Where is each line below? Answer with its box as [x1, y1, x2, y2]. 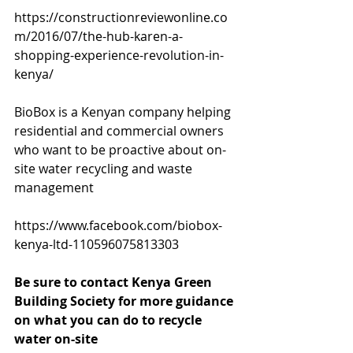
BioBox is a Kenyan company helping [14, 103, 234, 121]
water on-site [14, 330, 101, 347]
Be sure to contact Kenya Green [14, 273, 215, 291]
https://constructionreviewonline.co [14, 9, 228, 26]
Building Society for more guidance [14, 292, 236, 310]
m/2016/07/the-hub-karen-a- [14, 28, 183, 45]
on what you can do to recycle [14, 311, 205, 329]
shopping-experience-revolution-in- [14, 46, 224, 64]
